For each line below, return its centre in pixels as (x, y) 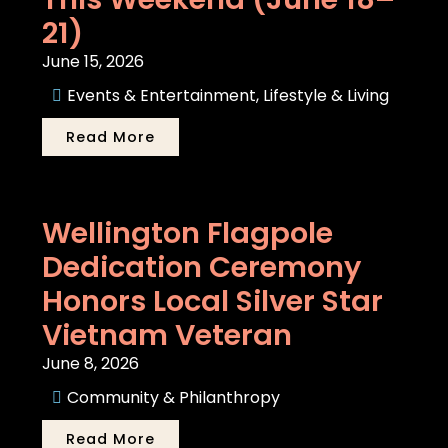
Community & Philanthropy (174, 397)
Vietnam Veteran (167, 334)
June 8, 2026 (91, 363)
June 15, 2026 (93, 61)
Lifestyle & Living (326, 95)
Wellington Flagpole (188, 232)
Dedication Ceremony (202, 266)
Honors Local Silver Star (213, 300)
